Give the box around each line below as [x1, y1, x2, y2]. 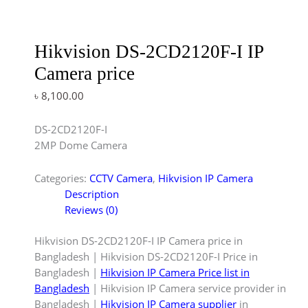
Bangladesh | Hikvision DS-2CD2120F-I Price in [34, 250, 258, 264]
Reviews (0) [64, 203, 118, 217]
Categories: [34, 171, 89, 186]
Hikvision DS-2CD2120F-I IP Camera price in [34, 234, 243, 248]
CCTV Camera [89, 171, 153, 186]
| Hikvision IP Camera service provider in [89, 281, 286, 296]
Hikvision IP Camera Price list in [100, 265, 250, 280]
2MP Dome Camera [34, 137, 127, 152]
